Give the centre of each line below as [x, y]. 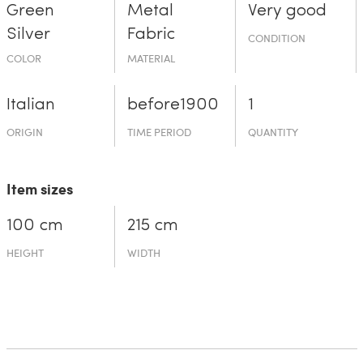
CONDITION [277, 38]
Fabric [151, 34]
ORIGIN [24, 132]
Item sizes [39, 188]
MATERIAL [151, 58]
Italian [30, 105]
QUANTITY [273, 132]
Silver [28, 34]
